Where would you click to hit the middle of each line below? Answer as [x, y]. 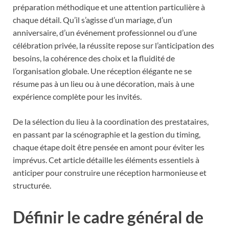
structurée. [32, 185]
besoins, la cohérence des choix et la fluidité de [94, 58]
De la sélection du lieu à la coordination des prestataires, [111, 121]
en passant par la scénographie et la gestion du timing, [107, 134]
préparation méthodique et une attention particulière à [109, 7]
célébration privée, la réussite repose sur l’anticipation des [113, 45]
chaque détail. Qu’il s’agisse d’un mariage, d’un [93, 19]
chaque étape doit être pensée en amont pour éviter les [109, 147]
